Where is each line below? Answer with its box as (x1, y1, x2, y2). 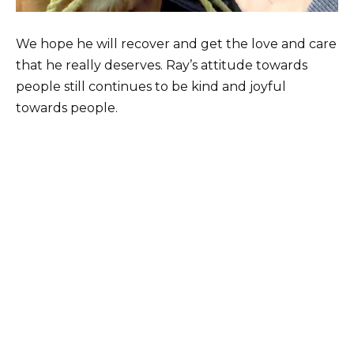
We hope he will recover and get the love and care (16, 36, 337, 52)
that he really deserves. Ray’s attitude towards (16, 58, 307, 73)
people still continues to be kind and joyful (16, 79, 286, 95)
